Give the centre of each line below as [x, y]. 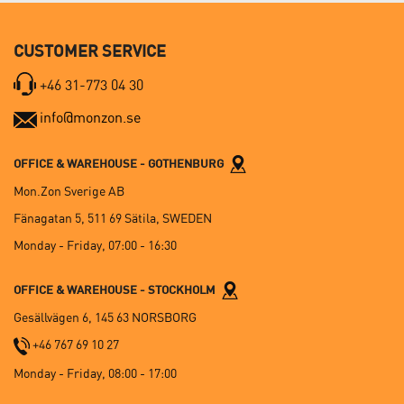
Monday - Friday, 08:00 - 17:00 [95, 373]
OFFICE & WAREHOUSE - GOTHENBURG [121, 163]
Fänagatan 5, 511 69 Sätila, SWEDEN [113, 218]
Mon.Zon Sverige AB [69, 191]
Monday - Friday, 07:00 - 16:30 [95, 245]
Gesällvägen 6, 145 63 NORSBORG [105, 318]
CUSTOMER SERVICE [90, 50]
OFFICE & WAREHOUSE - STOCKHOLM [117, 289]
